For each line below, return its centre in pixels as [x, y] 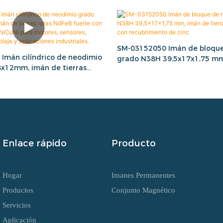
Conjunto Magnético [143, 190]
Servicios [17, 205]
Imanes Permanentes [143, 175]
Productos [18, 190]
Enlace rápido [35, 143]
